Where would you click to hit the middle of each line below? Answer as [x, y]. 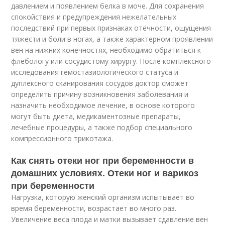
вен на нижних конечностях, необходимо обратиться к [106, 50]
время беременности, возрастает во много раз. [94, 208]
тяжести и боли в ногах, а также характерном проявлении [112, 39]
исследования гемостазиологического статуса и [95, 72]
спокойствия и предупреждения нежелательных [94, 17]
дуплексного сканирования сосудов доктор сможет [100, 83]
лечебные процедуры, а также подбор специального [102, 127]
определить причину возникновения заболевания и [100, 94]
